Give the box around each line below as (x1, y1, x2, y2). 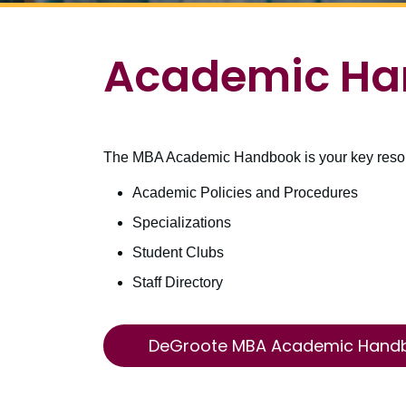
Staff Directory (132, 275, 223, 291)
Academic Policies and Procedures (132, 185, 358, 201)
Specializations (132, 215, 231, 231)
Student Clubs (132, 245, 224, 261)
